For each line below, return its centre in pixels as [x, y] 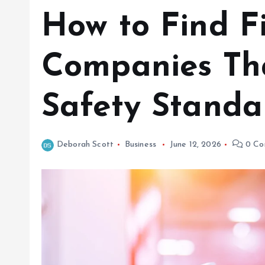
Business [140, 145]
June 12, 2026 [195, 145]
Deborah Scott [85, 145]
